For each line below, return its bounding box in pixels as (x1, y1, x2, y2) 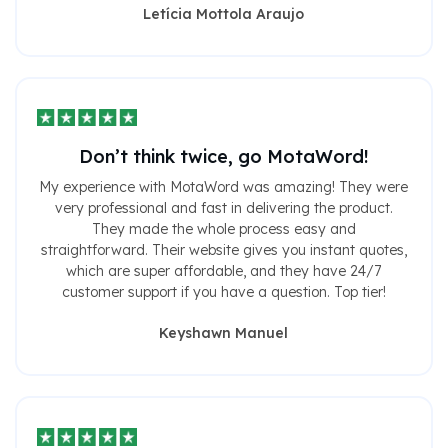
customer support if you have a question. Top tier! (61, 283, 386, 302)
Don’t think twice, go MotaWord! (78, 145, 369, 169)
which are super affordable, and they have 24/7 (66, 262, 381, 281)
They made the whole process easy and (91, 220, 356, 239)
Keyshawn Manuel (159, 324, 288, 343)
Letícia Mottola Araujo (143, 5, 304, 24)
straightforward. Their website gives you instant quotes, (40, 241, 407, 260)
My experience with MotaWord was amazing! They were (39, 178, 408, 197)
